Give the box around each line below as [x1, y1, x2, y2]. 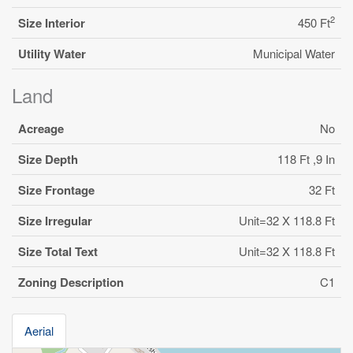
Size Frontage [18, 180, 95, 199]
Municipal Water [253, 44, 335, 61]
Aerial [24, 321, 54, 339]
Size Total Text [18, 242, 98, 260]
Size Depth [18, 150, 78, 168]
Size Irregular [18, 211, 92, 229]
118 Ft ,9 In [277, 150, 335, 167]
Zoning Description [18, 273, 124, 291]
